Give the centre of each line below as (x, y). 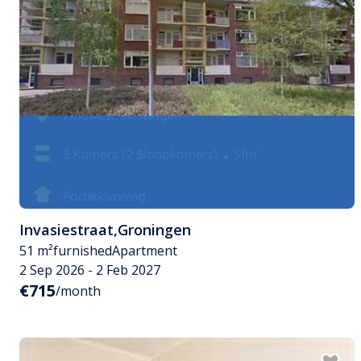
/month (78, 291)
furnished (83, 251)
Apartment (145, 251)
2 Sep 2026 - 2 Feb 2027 (90, 270)
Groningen (154, 230)
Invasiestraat (66, 230)
